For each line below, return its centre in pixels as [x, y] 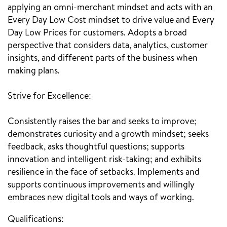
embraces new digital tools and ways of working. [101, 198]
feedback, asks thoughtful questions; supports [96, 147]
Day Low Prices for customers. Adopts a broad [97, 33]
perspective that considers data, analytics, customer [108, 46]
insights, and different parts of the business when [103, 59]
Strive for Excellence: [49, 97]
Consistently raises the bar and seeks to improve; [102, 122]
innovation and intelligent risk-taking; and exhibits [104, 160]
